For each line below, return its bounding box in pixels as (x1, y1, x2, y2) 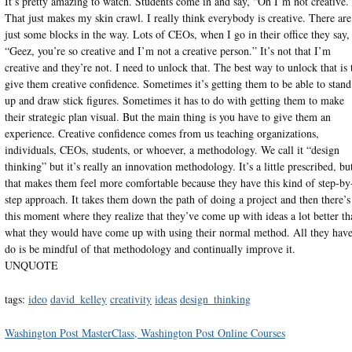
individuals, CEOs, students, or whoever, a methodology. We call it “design (4, 141, 339, 157)
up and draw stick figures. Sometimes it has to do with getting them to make (4, 92, 344, 108)
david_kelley (49, 291, 107, 306)
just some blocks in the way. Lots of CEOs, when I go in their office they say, (4, 26, 350, 42)
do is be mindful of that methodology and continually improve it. (4, 240, 295, 256)
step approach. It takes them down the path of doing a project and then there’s (4, 191, 350, 207)
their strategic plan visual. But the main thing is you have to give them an (4, 108, 331, 124)
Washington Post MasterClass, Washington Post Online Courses (4, 324, 285, 340)
